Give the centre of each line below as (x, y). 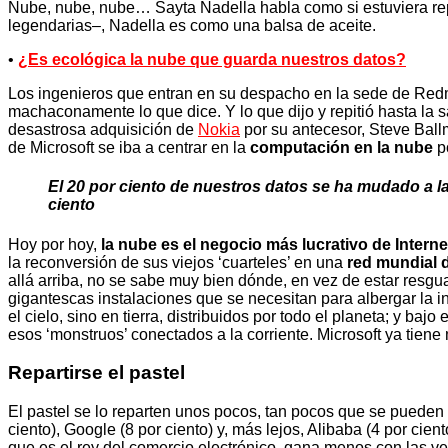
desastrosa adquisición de (103, 130)
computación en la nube (341, 148)
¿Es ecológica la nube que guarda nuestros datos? (212, 60)
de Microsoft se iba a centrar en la (129, 148)
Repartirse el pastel (96, 373)
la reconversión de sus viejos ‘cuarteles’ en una (177, 262)
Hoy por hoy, (54, 244)
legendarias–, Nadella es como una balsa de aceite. (192, 26)
